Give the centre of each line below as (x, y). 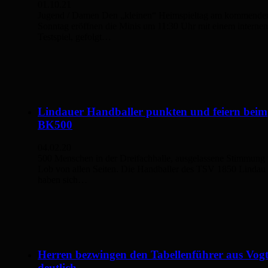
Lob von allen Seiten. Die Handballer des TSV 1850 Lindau (152, 169)
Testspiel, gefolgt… (74, 36)
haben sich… (63, 180)
